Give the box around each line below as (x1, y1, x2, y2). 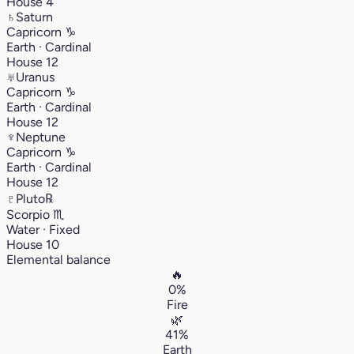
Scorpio (6, 206, 53, 222)
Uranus (16, 69, 55, 85)
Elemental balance (6, 251, 111, 267)
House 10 (6, 236, 59, 252)
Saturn (16, 9, 53, 24)
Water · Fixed (6, 221, 80, 237)
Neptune (16, 129, 66, 145)
